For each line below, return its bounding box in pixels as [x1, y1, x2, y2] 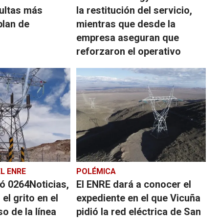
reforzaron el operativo [76, 45, 181, 57]
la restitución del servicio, [76, 4, 192, 16]
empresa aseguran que [76, 31, 179, 44]
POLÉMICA [76, 166, 116, 176]
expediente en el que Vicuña [76, 192, 200, 204]
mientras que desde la [76, 18, 175, 30]
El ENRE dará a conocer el [76, 178, 191, 190]
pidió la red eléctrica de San [76, 205, 201, 218]
